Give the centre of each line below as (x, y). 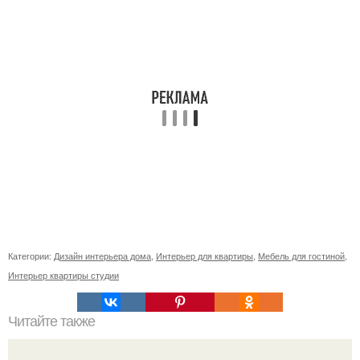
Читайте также (51, 322)
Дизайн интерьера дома (102, 256)
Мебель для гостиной (301, 256)
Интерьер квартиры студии (63, 275)
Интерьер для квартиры (205, 256)
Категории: (31, 256)
